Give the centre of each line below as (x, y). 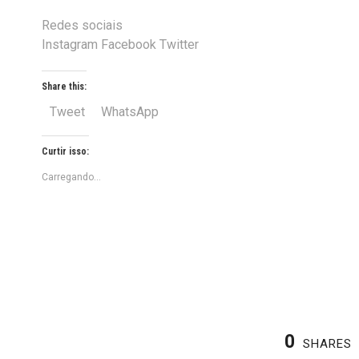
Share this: (64, 87)
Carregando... (71, 177)
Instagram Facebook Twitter (120, 45)
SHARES (327, 343)
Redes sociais (82, 26)
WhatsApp (130, 112)
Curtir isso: (65, 151)
